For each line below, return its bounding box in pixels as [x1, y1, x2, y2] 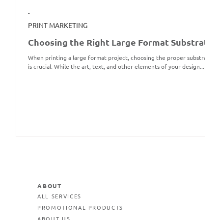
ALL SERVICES [37, 193, 82, 199]
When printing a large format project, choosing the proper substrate [28, 55, 213, 61]
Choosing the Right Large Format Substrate [28, 36, 213, 48]
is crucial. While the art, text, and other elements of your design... [28, 63, 204, 70]
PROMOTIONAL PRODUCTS [37, 205, 123, 211]
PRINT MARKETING [28, 21, 87, 29]
